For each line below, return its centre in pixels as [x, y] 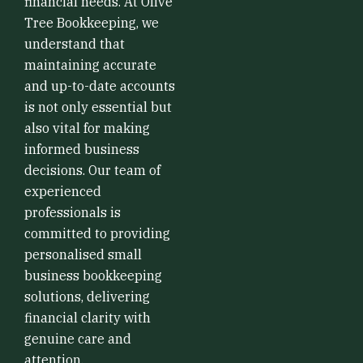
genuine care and [78, 339]
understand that [75, 44]
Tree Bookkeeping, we [92, 23]
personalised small [83, 254]
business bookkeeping [93, 275]
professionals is [73, 212]
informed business [82, 149]
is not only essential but [98, 107]
